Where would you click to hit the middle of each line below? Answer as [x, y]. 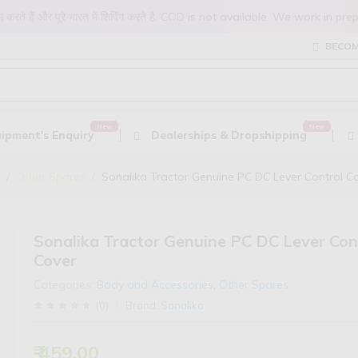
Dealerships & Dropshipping [227, 135]
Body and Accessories [155, 284]
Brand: [143, 305]
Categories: [64, 284]
